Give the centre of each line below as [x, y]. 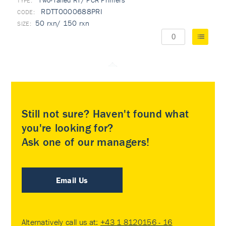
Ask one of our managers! [86, 142]
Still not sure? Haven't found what [105, 114]
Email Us [72, 180]
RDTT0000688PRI [71, 11]
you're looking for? [67, 128]
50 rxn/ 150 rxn [62, 23]
